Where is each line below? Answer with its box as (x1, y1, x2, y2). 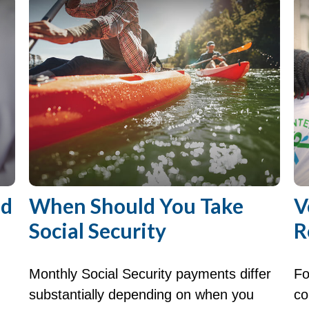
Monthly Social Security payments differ (29, 266, 272, 281)
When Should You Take (29, 192, 244, 218)
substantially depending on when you (29, 286, 255, 302)
